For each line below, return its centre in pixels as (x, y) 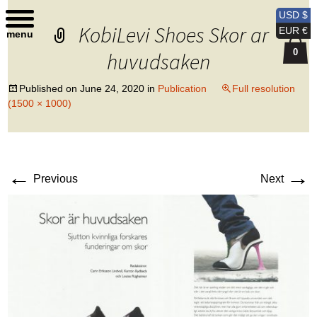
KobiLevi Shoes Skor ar (173, 35)
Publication (183, 88)
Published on (50, 88)
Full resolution (264, 88)
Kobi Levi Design (100, 16)
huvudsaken (158, 62)
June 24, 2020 (113, 88)
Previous (54, 179)
